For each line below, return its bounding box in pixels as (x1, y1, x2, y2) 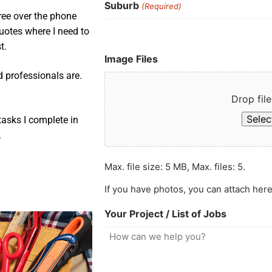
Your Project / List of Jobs (104, 207, 227, 220)
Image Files (104, 52, 158, 65)
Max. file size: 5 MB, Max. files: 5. (104, 160, 246, 172)
